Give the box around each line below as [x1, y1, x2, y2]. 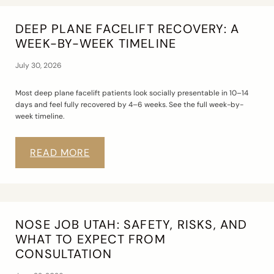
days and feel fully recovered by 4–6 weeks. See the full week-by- [15, 100, 243, 109]
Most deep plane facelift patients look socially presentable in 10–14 [15, 88, 248, 97]
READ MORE [30, 147, 90, 158]
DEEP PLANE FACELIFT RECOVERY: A [15, 21, 240, 36]
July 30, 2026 [15, 61, 62, 70]
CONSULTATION [15, 246, 113, 261]
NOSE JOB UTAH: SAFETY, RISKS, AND [15, 217, 248, 232]
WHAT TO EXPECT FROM [15, 232, 166, 246]
